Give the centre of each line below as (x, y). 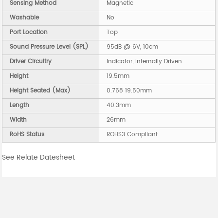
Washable (25, 18)
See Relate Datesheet (39, 158)
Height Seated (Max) (40, 91)
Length (20, 106)
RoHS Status (27, 135)
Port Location (29, 33)
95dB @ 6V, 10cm (133, 47)
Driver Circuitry (31, 62)
